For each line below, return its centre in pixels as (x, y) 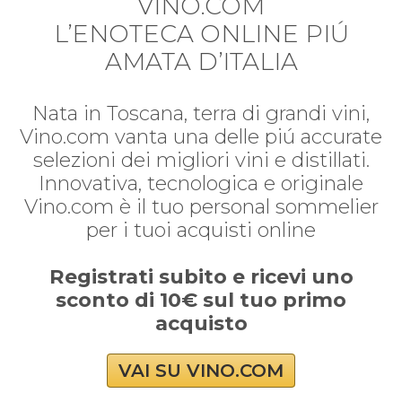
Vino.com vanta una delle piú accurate (201, 136)
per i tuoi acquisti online (201, 230)
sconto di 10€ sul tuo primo (201, 300)
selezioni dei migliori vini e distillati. (201, 160)
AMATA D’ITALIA (201, 61)
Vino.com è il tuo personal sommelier (201, 206)
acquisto (201, 323)
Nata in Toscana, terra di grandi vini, (201, 113)
